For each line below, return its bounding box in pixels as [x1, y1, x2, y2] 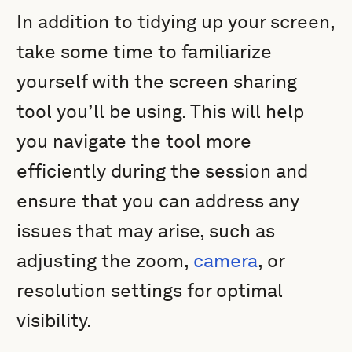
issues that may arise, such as [16, 219, 276, 242]
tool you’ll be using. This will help [16, 100, 305, 123]
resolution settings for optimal [16, 279, 284, 302]
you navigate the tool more [16, 130, 252, 152]
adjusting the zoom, [16, 249, 194, 272]
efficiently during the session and [16, 159, 309, 182]
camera [193, 249, 258, 272]
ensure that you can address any [16, 189, 300, 212]
